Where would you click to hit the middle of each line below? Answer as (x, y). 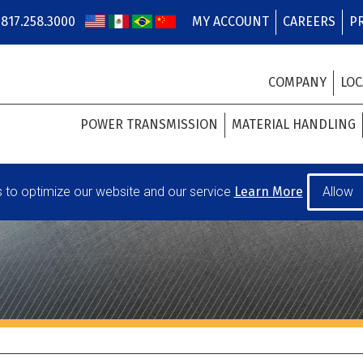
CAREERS (309, 21)
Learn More (268, 191)
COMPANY (297, 82)
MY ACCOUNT (231, 21)
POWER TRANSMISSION (149, 124)
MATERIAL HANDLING (294, 124)
